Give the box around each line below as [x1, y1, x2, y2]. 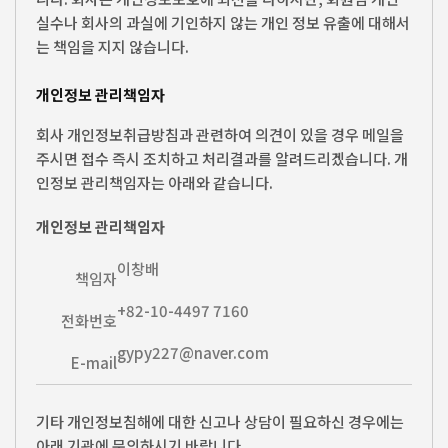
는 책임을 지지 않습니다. [36, 35, 189, 57]
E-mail [71, 352, 117, 374]
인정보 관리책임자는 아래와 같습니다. [36, 172, 273, 194]
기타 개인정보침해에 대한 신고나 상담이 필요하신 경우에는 [36, 411, 404, 433]
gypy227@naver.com [117, 342, 269, 364]
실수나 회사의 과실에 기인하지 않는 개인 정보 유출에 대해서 [36, 11, 410, 33]
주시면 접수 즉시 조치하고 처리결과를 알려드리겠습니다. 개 [36, 148, 408, 170]
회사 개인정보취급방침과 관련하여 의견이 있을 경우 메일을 [36, 124, 404, 146]
